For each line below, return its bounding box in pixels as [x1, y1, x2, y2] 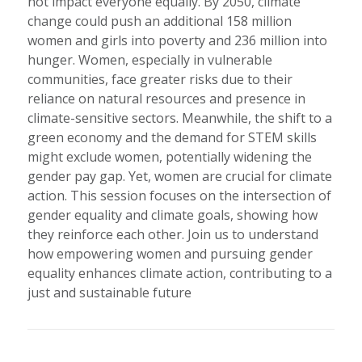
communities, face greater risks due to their [27, 69, 293, 88]
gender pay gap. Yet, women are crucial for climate [27, 166, 332, 185]
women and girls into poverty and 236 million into [27, 31, 327, 49]
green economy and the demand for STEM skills [27, 128, 317, 146]
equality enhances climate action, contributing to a [27, 263, 332, 282]
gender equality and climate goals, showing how [27, 205, 318, 224]
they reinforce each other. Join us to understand [27, 225, 318, 243]
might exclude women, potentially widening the [27, 147, 312, 166]
